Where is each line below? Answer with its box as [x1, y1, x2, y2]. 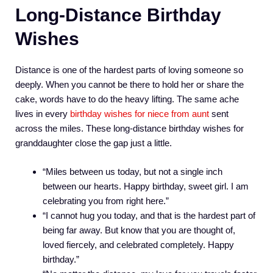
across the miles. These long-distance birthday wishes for [15, 123, 244, 134]
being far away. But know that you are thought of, [43, 224, 235, 235]
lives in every [15, 108, 70, 119]
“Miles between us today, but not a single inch [43, 166, 222, 177]
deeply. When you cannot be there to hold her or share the [15, 79, 244, 90]
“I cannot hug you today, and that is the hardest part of [43, 210, 255, 221]
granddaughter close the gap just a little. [15, 138, 172, 149]
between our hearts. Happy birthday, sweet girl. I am [43, 180, 249, 191]
